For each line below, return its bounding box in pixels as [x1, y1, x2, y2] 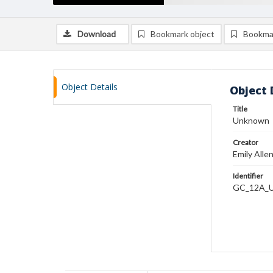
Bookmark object [151, 29, 214, 39]
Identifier [233, 171, 263, 180]
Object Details [62, 81, 118, 93]
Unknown [233, 115, 269, 126]
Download [77, 29, 116, 39]
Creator [233, 138, 258, 147]
